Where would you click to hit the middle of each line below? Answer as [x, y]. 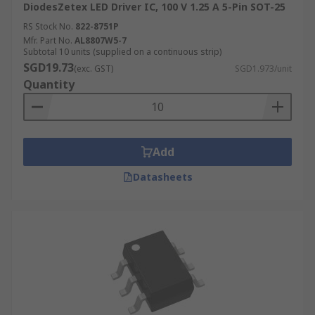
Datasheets [162, 177]
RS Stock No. [48, 26]
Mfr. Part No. [48, 40]
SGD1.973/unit [263, 69]
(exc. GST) [94, 69]
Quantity [49, 84]
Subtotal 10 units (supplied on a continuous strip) [122, 52]
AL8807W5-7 [101, 40]
